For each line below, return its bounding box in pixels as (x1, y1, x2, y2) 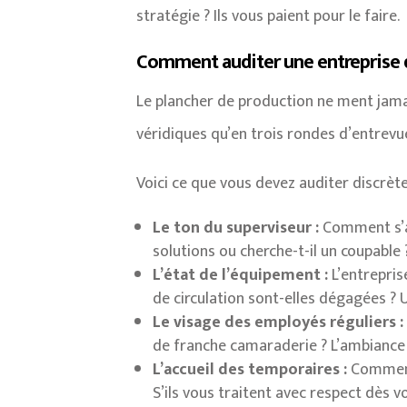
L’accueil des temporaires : (153, 355, 348, 383)
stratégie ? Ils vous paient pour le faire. (136, 2, 401, 30)
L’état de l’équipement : (153, 261, 329, 289)
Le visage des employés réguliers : (153, 308, 404, 336)
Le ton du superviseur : (153, 213, 320, 242)
